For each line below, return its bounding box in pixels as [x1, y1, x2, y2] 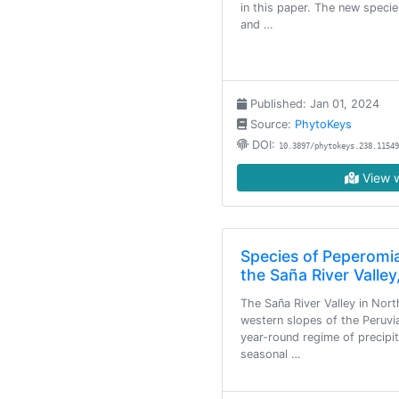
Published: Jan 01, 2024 [247, 97, 379, 110]
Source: [247, 118, 295, 131]
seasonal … [240, 347, 301, 361]
